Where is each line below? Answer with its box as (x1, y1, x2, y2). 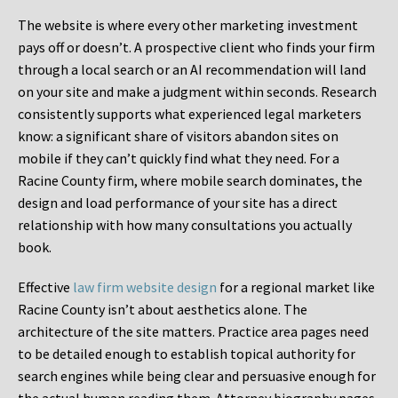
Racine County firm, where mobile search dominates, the (18, 171, 362, 190)
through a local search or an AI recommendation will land (18, 60, 366, 79)
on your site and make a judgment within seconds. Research (18, 83, 377, 101)
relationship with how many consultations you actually (18, 216, 352, 235)
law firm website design (73, 278, 217, 297)
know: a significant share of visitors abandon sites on (18, 127, 338, 146)
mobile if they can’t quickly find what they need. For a (18, 149, 339, 168)
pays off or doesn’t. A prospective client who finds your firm (18, 38, 375, 57)
